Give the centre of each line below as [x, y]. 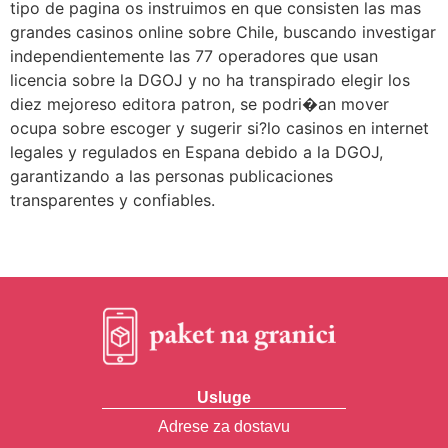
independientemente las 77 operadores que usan [194, 56]
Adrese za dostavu [224, 426]
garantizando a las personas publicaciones [171, 176]
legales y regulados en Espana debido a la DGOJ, [196, 152]
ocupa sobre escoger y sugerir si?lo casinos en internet [219, 128]
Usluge [224, 397]
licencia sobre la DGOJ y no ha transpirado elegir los [210, 80]
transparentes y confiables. [112, 200]
